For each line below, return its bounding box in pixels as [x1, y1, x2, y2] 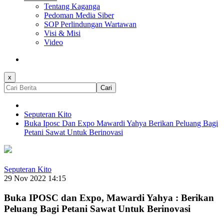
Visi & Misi [44, 29, 80, 38]
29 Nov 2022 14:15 [4, 174, 66, 183]
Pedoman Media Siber [44, 11, 114, 20]
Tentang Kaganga [44, 2, 100, 11]
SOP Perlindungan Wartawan [44, 20, 136, 29]
